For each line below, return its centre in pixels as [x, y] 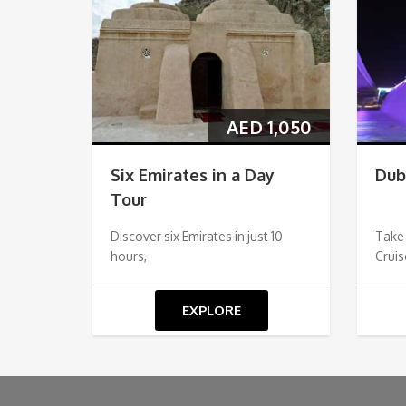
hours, [129, 256]
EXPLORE [211, 310]
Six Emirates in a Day [193, 174]
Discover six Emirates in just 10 [197, 236]
